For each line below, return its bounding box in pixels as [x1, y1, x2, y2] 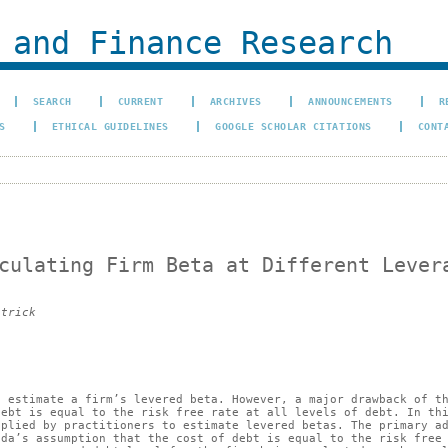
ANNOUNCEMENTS [307, 95, 393, 107]
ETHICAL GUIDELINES [51, 120, 169, 132]
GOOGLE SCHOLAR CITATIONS [215, 120, 372, 132]
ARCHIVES [209, 95, 262, 107]
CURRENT [117, 95, 164, 107]
